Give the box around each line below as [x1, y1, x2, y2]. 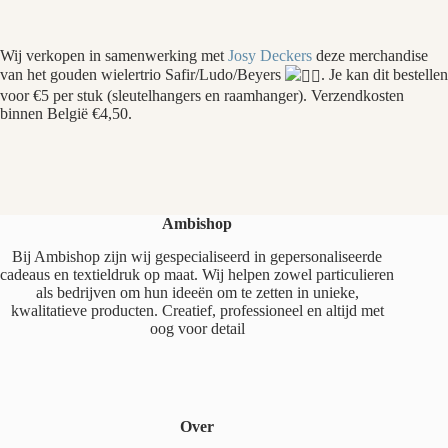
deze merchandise [312, 46, 428, 64]
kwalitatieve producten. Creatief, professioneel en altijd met [10, 301, 384, 319]
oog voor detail [149, 319, 245, 337]
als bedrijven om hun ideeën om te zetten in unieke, [35, 283, 359, 301]
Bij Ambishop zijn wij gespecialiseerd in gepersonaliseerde [12, 247, 383, 265]
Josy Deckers [228, 46, 312, 64]
